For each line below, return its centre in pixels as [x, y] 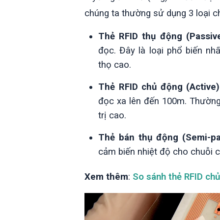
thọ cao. [115, 65]
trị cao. [112, 116]
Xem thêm [106, 177]
